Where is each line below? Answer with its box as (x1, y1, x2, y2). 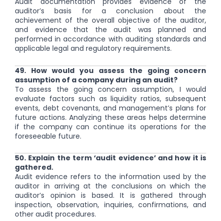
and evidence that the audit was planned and (15, 25, 206, 35)
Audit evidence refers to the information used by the (15, 172, 206, 182)
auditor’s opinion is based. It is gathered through (15, 190, 206, 201)
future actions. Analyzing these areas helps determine (15, 112, 206, 122)
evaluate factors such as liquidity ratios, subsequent (15, 93, 206, 104)
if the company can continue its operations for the (15, 121, 206, 132)
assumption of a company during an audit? (15, 74, 178, 85)
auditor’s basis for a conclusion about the (15, 6, 206, 16)
